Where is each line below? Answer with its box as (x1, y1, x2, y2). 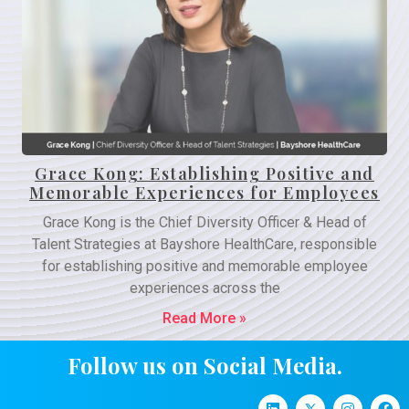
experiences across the (129, 279, 280, 297)
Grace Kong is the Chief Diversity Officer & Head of (42, 214, 367, 231)
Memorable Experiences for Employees (29, 182, 380, 204)
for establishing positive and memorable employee (41, 257, 368, 275)
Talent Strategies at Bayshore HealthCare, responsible (32, 236, 377, 253)
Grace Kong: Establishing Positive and (35, 163, 374, 184)
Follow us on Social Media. (67, 351, 342, 380)
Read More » (163, 309, 246, 327)
